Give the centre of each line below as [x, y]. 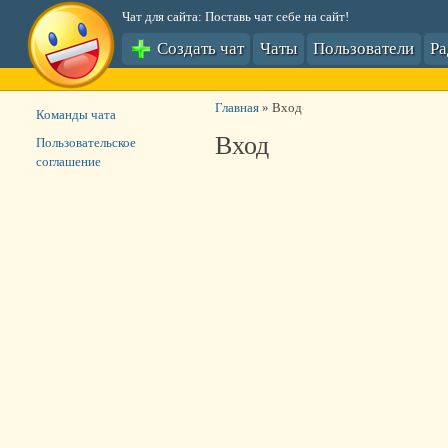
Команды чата [75, 115]
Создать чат [198, 48]
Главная [236, 107]
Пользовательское [85, 142]
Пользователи [364, 48]
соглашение [68, 161]
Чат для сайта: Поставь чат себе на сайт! [235, 16]
